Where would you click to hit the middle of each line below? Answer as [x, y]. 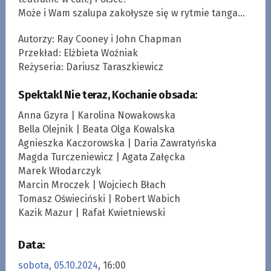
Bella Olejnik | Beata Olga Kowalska [96, 129]
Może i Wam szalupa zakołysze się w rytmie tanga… [131, 13]
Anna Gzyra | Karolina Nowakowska [96, 115]
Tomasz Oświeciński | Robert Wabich [99, 198]
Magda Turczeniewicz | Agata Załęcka [101, 157]
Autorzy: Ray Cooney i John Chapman [100, 39]
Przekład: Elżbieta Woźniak [78, 53]
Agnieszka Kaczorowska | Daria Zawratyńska [117, 143]
